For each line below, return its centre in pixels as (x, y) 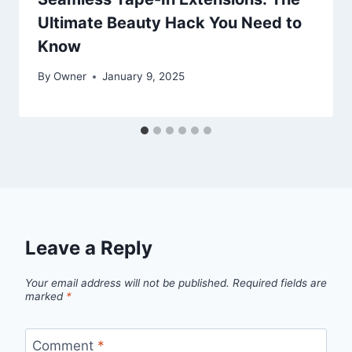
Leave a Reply (89, 248)
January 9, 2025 (144, 77)
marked (46, 296)
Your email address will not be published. (127, 282)
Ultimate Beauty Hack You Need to (170, 22)
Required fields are (280, 282)
